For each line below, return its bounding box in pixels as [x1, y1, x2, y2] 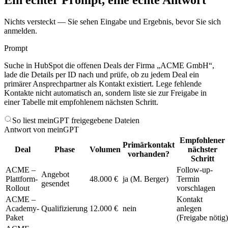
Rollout [6, 184, 30, 192]
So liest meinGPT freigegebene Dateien [12, 116, 139, 125]
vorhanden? [128, 150, 169, 158]
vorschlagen [177, 184, 215, 192]
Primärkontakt [123, 140, 175, 149]
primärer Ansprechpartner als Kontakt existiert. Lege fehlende [4, 79, 202, 88]
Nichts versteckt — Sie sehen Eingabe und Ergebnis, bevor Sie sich [4, 17, 221, 26]
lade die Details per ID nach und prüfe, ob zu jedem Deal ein [4, 70, 199, 79]
